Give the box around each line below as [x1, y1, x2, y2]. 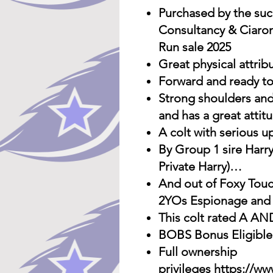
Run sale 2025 [158, 40, 231, 54]
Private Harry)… [158, 159, 242, 174]
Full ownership [158, 244, 237, 259]
